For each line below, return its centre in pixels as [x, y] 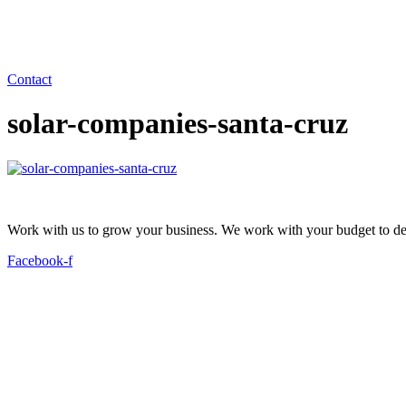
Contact [29, 79]
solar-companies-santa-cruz [178, 124]
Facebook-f [40, 260]
